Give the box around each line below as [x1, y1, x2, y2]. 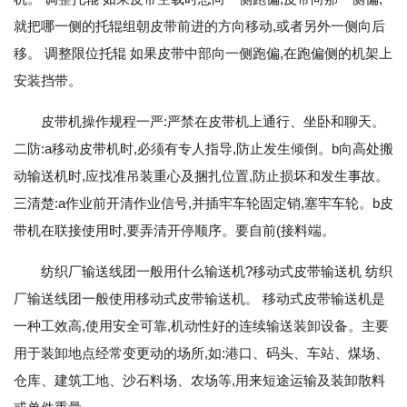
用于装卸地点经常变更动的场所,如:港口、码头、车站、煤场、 [14, 345, 389, 361]
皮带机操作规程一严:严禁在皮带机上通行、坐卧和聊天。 [41, 114, 385, 129]
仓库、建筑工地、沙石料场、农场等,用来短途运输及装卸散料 [14, 372, 385, 388]
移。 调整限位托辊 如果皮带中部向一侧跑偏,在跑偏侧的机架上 [14, 45, 392, 61]
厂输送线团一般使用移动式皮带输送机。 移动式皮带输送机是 [14, 291, 385, 306]
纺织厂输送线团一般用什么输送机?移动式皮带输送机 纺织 [41, 263, 392, 279]
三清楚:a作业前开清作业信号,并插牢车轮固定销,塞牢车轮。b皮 [14, 195, 393, 211]
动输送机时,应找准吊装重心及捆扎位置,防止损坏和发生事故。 [14, 168, 389, 184]
